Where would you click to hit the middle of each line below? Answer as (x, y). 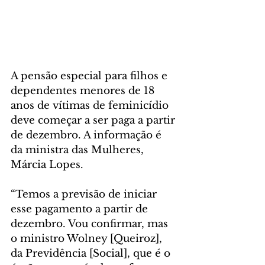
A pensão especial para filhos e (91, 76)
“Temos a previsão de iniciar (85, 194)
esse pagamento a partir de (81, 209)
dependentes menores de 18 (84, 91)
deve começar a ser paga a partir (94, 120)
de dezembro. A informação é (88, 135)
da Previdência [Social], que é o (92, 253)
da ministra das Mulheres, (79, 150)
